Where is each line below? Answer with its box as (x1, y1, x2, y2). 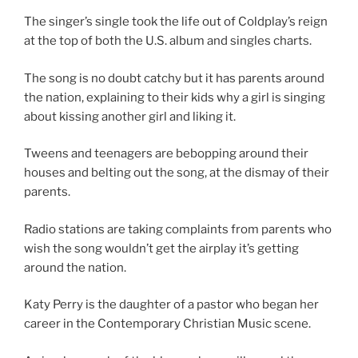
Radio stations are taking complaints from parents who (24, 221, 332, 237)
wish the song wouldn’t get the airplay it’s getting (24, 241, 299, 256)
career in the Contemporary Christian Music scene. (24, 316, 311, 331)
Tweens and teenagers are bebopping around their (24, 146, 308, 161)
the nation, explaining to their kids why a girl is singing (24, 89, 325, 105)
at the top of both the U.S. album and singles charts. (24, 34, 312, 48)
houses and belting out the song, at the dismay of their (24, 165, 329, 180)
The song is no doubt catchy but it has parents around (24, 70, 324, 86)
